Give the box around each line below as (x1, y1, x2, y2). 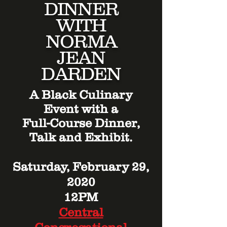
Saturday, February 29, (13, 160, 149, 173)
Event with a (44, 102, 118, 116)
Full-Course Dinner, (22, 116, 140, 130)
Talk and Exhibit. (29, 130, 132, 144)
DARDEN (41, 63, 121, 84)
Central (58, 205, 103, 219)
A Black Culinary (29, 88, 132, 101)
